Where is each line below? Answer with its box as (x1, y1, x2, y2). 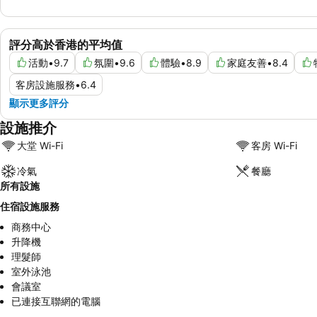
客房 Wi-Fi (250, 139, 297, 152)
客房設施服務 (16, 78, 75, 91)
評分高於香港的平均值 (9, 37, 122, 52)
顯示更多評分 (9, 96, 69, 109)
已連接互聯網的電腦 (11, 294, 100, 307)
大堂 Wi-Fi (17, 139, 63, 152)
